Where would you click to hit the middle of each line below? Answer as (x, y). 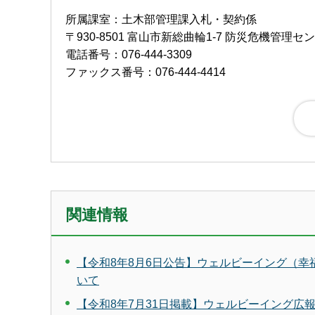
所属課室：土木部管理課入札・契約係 (161, 19)
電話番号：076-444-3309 (129, 54)
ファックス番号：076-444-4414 (146, 72)
